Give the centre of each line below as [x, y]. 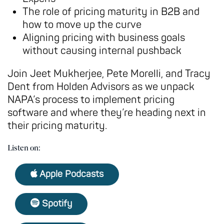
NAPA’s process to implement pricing [91, 100]
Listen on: [24, 148]
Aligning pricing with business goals [104, 38]
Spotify [56, 204]
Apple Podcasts [71, 174]
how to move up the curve [82, 25]
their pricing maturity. [57, 126]
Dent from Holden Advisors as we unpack [101, 87]
